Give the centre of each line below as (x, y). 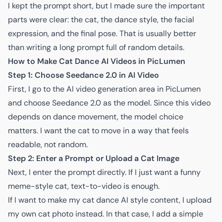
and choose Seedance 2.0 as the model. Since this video (109, 103)
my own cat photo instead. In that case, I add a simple (106, 214)
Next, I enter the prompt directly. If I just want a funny (104, 172)
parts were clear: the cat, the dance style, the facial (101, 20)
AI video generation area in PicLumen (134, 89)
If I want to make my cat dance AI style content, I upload (110, 200)
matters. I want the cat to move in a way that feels (98, 131)
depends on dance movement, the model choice (96, 117)
